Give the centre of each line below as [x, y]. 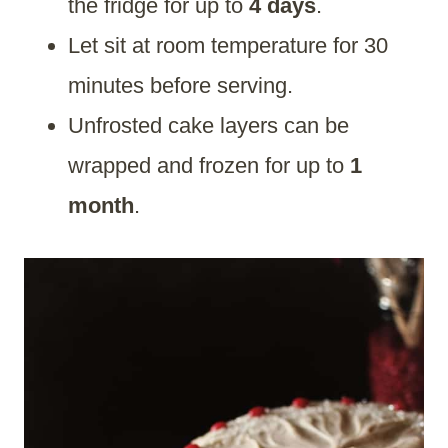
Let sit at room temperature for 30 [228, 46]
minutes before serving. [180, 86]
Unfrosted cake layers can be [208, 126]
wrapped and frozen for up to [209, 166]
